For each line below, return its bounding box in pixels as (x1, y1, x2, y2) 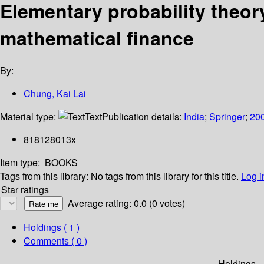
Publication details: (102, 110, 184, 124)
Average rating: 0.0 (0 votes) (68, 196, 185, 210)
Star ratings (1, 183, 49, 197)
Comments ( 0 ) (24, 234, 87, 248)
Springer (209, 110, 245, 124)
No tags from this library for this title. (91, 169, 239, 183)
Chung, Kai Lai (24, 87, 86, 101)
